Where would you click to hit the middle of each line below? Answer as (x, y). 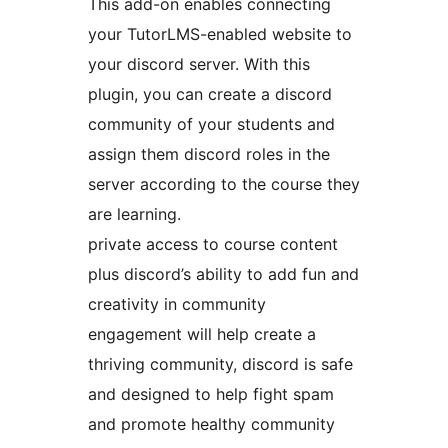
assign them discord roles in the (209, 154)
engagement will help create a (202, 334)
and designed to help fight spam (211, 394)
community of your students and (211, 124)
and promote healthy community (211, 424)
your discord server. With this (199, 64)
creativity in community (177, 304)
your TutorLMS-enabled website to (220, 34)
